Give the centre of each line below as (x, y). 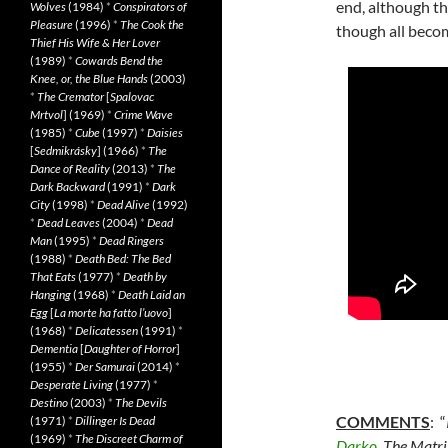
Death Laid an (151, 294)
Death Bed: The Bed (123, 258)
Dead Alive (123, 204)
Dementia (54, 348)
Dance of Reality (70, 168)
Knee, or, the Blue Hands (89, 78)
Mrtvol (46, 114)
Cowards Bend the (119, 60)
